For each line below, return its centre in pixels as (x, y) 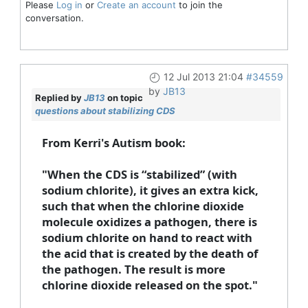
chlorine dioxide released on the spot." (150, 285)
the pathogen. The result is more (133, 269)
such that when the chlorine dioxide (143, 206)
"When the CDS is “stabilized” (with (139, 174)
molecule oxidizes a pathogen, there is (149, 221)
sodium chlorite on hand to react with (147, 237)
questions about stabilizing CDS (105, 110)
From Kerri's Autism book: (113, 142)
